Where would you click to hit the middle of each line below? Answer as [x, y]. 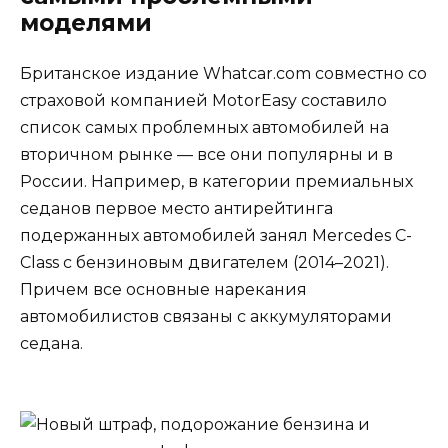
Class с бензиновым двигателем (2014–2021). [204, 262]
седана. [51, 343]
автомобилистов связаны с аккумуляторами [206, 316]
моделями [86, 22]
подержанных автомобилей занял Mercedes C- [216, 235]
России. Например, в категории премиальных [216, 181]
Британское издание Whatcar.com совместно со [223, 73]
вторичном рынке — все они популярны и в [206, 154]
